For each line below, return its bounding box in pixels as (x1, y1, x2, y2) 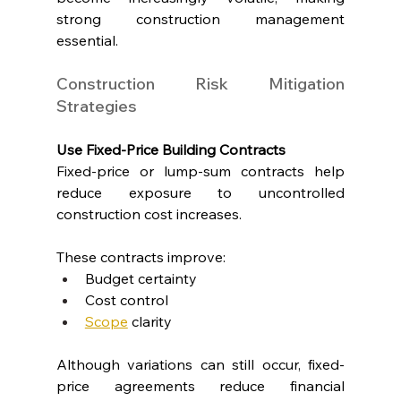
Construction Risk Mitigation (55, 73, 346, 94)
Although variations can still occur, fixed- (55, 354, 346, 373)
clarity (127, 311, 172, 330)
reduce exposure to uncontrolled (55, 183, 346, 201)
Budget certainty (84, 269, 197, 287)
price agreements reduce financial (55, 376, 346, 395)
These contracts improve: (55, 247, 226, 266)
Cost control (84, 290, 168, 309)
